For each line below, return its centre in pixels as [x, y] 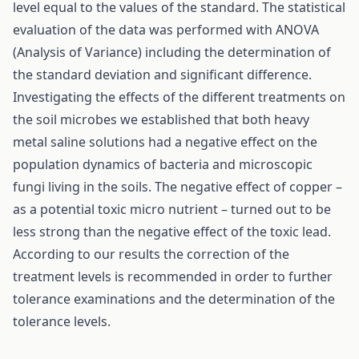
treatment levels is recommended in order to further [173, 276]
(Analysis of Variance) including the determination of [172, 52]
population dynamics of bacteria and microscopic [163, 164]
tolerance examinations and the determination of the [174, 299]
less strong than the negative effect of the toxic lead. [172, 232]
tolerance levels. [62, 321]
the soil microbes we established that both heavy [161, 119]
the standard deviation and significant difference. [162, 75]
